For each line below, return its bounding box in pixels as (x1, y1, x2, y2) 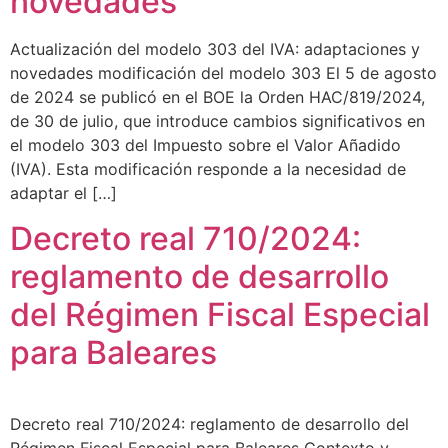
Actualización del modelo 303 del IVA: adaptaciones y (10, 39, 420, 60)
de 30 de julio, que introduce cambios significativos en (10, 111, 425, 132)
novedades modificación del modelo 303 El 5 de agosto (10, 63, 437, 84)
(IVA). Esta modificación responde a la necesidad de (10, 159, 406, 180)
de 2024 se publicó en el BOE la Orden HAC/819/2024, (10, 87, 425, 108)
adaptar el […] (10, 183, 117, 204)
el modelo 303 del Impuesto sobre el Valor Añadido (10, 135, 401, 156)
